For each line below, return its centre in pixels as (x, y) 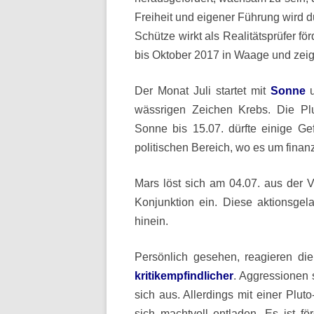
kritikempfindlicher (184, 276)
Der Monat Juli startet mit (203, 91)
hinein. (151, 221)
